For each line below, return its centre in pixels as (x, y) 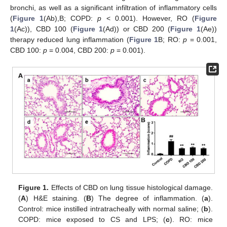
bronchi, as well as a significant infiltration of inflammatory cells (113, 7)
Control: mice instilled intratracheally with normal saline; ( (111, 209)
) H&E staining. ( (56, 198)
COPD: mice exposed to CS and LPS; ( (92, 220)
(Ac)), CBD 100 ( (44, 29)
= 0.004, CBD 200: (79, 50)
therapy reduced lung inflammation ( (70, 39)
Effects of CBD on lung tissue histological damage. (131, 188)
